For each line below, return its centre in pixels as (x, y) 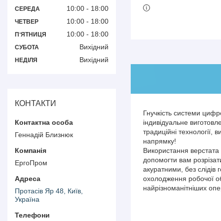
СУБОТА (27, 47)
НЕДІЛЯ (26, 60)
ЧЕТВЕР (27, 22)
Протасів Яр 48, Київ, (49, 191)
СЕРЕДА (27, 9)
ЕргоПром (31, 163)
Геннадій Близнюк (44, 134)
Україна (27, 199)
